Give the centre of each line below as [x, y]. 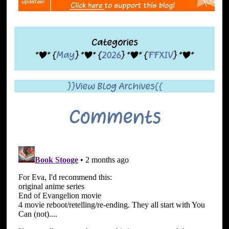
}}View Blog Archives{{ [114, 86]
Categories [114, 42]
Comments [114, 117]
